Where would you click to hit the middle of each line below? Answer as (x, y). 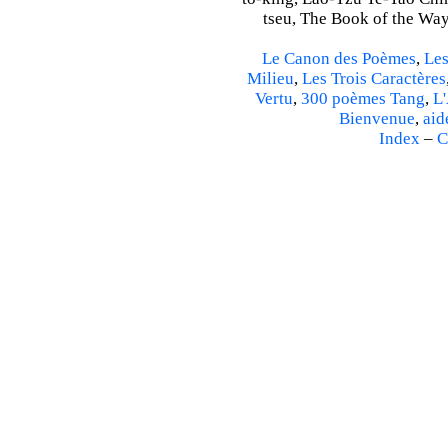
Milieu (270, 79)
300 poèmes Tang (363, 99)
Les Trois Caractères (374, 79)
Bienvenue (376, 119)
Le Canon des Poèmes (339, 59)
